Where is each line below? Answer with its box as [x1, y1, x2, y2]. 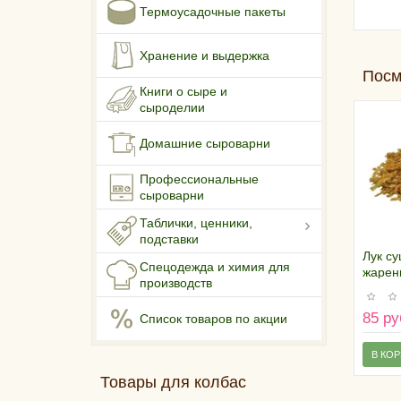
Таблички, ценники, [140, 216, 252, 231]
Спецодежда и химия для [140, 260, 290, 275]
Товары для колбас [100, 373, 246, 392]
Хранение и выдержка [140, 48, 269, 64]
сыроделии [140, 100, 205, 115]
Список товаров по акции [140, 311, 287, 327]
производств [140, 276, 212, 291]
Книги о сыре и [140, 84, 227, 99]
